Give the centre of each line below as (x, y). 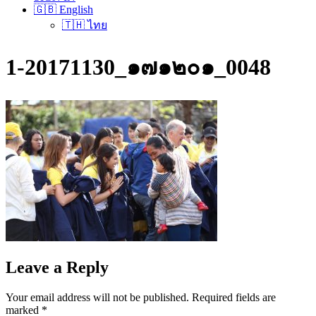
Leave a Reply (57, 267)
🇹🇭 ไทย (85, 25)
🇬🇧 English (63, 10)
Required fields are (234, 297)
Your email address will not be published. (97, 297)
